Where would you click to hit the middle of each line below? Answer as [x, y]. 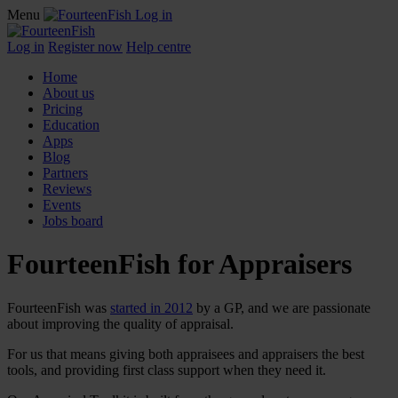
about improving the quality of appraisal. [120, 323]
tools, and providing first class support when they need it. [167, 370]
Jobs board [73, 221]
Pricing [63, 109]
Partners [65, 173]
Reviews [67, 189]
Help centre [159, 47]
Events [62, 205]
